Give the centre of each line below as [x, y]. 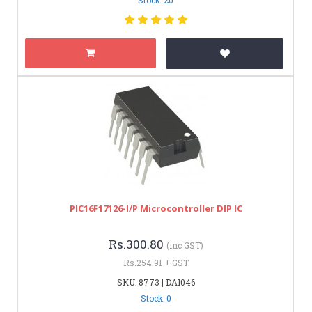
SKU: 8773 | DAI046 [156, 282]
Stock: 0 [156, 298]
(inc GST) [185, 245]
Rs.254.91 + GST [156, 262]
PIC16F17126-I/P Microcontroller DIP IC [156, 208]
